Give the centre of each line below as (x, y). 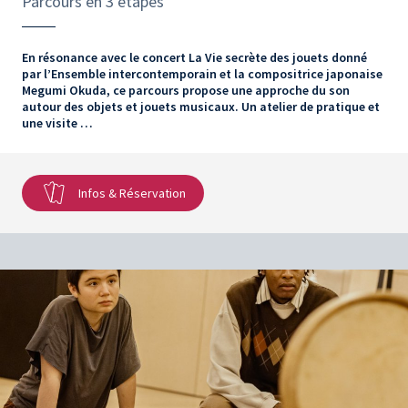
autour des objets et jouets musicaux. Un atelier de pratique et (201, 107)
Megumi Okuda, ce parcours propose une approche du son (186, 91)
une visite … (57, 123)
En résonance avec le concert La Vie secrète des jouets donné (194, 58)
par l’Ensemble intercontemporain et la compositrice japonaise (202, 74)
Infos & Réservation (132, 194)
